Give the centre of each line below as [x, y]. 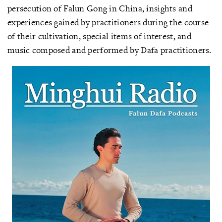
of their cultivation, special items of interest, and [99, 36]
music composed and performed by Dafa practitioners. [110, 50]
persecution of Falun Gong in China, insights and [100, 8]
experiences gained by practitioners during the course [108, 22]
